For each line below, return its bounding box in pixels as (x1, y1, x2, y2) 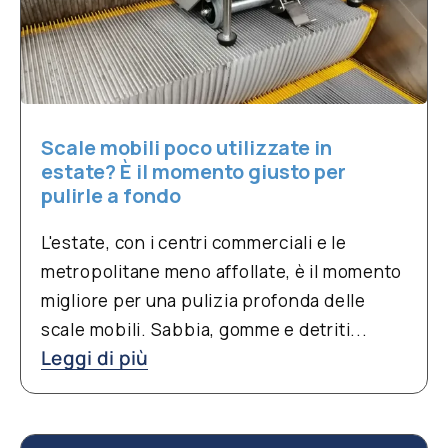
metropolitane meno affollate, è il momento (40, 259, 403, 283)
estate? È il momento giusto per (40, 157, 346, 185)
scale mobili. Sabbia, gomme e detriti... (40, 317, 368, 341)
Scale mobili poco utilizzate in (40, 133, 332, 161)
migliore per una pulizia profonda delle (40, 288, 366, 312)
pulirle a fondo (40, 181, 181, 209)
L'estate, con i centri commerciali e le (40, 230, 347, 254)
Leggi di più (40, 344, 149, 371)
